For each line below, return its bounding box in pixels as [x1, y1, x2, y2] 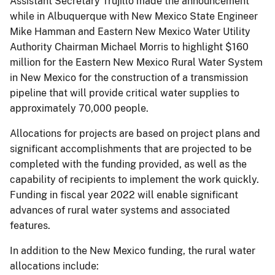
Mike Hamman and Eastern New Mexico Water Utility [10, 25, 250, 37]
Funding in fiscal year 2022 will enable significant [10, 188, 238, 201]
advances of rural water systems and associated [10, 204, 230, 216]
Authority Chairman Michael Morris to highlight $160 [10, 41, 249, 53]
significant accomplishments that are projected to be [10, 142, 252, 155]
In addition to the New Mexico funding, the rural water [10, 244, 255, 257]
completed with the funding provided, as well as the [10, 158, 247, 170]
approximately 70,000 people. [10, 102, 149, 114]
